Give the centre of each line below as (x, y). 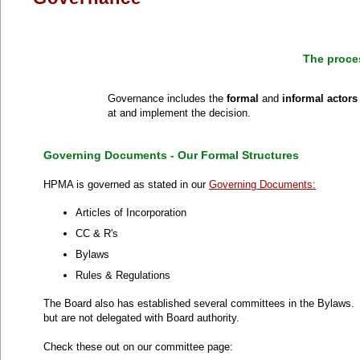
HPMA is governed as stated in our (126, 184)
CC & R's (97, 233)
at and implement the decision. (179, 113)
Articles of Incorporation (131, 213)
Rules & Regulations (123, 275)
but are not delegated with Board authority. (141, 318)
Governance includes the (167, 98)
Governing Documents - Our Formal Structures (171, 155)
